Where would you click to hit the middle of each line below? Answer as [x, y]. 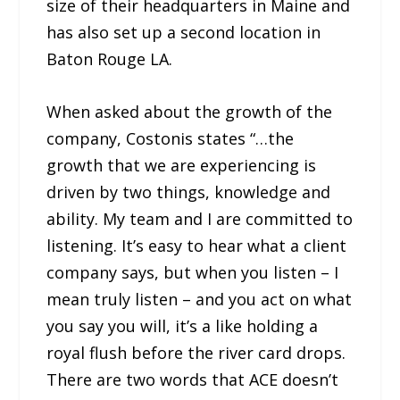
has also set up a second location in [184, 33]
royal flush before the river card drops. [196, 352]
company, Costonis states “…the [171, 138]
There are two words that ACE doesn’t [193, 379]
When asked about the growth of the [190, 111]
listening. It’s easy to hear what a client [197, 245]
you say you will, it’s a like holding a [183, 325]
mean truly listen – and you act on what [200, 299]
